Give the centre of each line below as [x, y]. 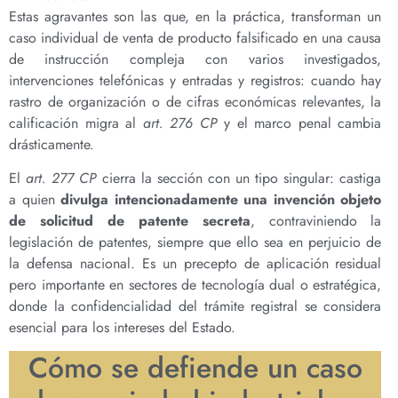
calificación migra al [76, 123]
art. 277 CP [62, 179]
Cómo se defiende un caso [195, 368]
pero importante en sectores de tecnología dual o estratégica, [195, 285]
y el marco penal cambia [299, 123]
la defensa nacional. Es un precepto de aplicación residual [195, 264]
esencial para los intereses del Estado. [122, 328]
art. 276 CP [180, 123]
